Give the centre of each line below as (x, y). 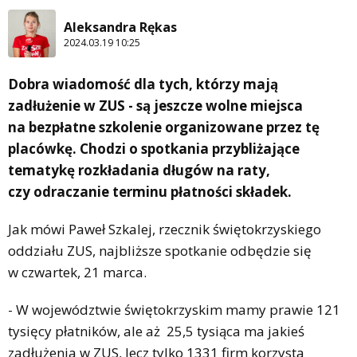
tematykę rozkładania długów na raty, (139, 171)
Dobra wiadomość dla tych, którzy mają (143, 84)
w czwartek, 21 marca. (79, 273)
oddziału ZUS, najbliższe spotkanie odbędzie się (160, 251)
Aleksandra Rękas (120, 27)
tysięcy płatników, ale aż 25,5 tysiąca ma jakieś (156, 331)
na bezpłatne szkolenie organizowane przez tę (164, 127)
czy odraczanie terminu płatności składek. (150, 192)
